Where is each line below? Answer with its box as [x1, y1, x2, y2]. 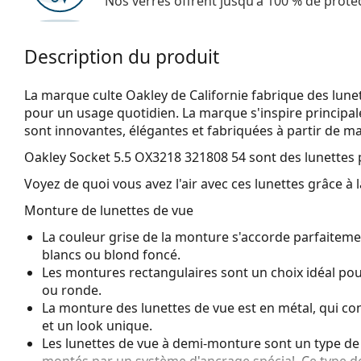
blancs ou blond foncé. [42, 245, 180, 263]
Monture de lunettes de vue [24, 201, 193, 219]
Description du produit [24, 44, 219, 69]
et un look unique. [42, 316, 152, 334]
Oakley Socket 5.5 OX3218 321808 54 [24, 147, 246, 166]
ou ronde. [42, 280, 102, 299]
